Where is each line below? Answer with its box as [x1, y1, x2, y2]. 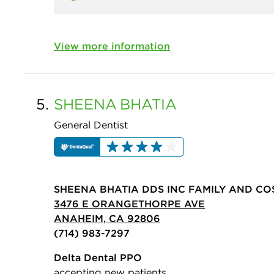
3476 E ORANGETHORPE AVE [54, 198, 205, 210]
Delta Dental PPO [54, 251, 142, 264]
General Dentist [54, 118, 128, 131]
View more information [54, 39, 170, 52]
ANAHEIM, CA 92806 [54, 212, 160, 225]
